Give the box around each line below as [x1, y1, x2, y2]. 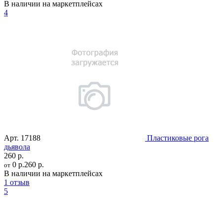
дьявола [4, 142, 30, 151]
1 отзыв [4, 178, 30, 186]
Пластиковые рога [147, 133, 209, 142]
